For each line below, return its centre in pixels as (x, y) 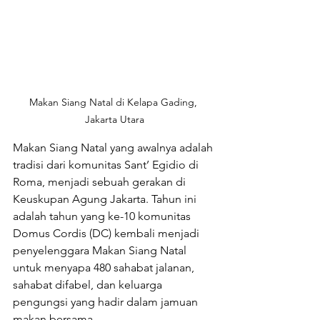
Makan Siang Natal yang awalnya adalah (114, 147)
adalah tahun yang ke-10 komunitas (103, 216)
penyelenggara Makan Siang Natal (101, 250)
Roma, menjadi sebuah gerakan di (101, 181)
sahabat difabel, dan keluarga (89, 284)
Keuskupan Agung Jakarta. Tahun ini (106, 199)
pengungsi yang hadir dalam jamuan (107, 301)
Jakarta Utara (114, 119)
